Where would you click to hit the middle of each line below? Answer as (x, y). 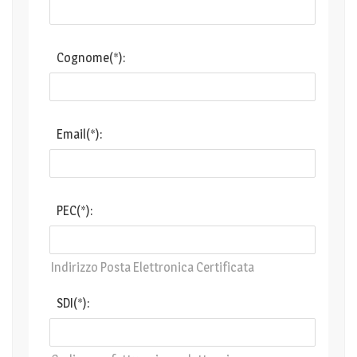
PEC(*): (75, 211)
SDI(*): (73, 303)
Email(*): (79, 134)
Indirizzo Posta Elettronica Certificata (153, 267)
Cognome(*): (91, 58)
